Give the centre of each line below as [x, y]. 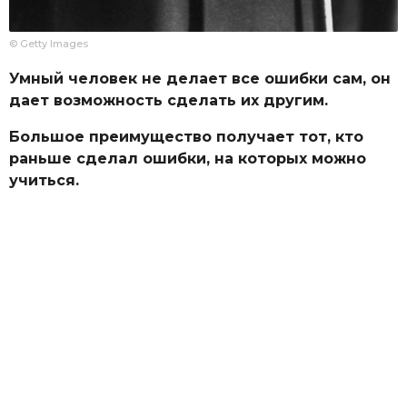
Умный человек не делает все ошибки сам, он [200, 78]
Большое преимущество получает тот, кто [186, 137]
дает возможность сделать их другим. [169, 100]
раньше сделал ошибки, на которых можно [188, 159]
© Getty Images [49, 43]
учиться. [44, 181]
